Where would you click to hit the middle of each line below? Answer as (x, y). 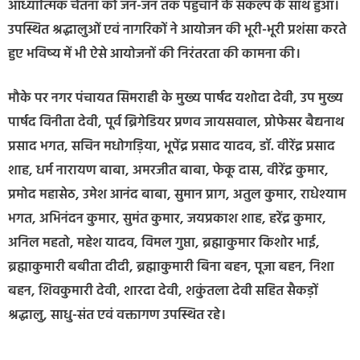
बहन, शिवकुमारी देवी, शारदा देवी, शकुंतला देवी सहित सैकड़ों (163, 292)
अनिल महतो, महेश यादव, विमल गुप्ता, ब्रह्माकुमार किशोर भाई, (164, 243)
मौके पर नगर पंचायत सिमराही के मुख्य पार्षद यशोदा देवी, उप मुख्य (176, 99)
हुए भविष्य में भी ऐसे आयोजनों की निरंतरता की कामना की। (154, 54)
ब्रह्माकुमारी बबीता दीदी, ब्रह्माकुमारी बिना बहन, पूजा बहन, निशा (171, 268)
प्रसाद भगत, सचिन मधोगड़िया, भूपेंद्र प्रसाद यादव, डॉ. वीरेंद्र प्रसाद (172, 147)
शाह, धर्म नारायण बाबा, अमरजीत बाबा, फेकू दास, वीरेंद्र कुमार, (168, 171)
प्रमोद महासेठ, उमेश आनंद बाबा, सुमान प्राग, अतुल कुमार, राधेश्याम (177, 195)
